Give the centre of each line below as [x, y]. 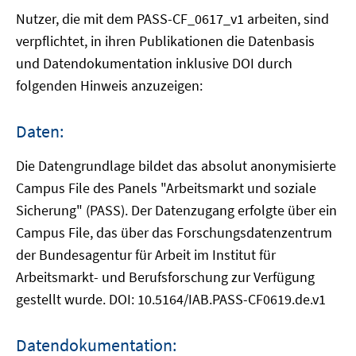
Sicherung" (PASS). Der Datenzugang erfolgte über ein [176, 210]
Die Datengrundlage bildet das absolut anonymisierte [176, 166]
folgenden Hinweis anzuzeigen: [109, 85]
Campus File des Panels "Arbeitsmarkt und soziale [166, 188]
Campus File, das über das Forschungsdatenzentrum [174, 232]
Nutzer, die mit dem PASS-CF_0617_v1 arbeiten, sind [172, 19]
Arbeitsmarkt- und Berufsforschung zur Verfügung [165, 277]
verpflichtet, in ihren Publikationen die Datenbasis [165, 41]
